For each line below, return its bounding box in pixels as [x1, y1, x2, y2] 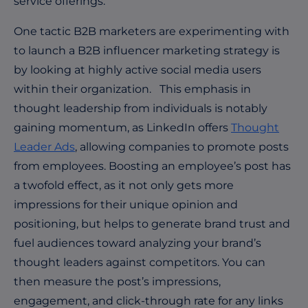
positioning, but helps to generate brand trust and [14, 217, 290, 230]
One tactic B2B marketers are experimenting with [14, 24, 289, 38]
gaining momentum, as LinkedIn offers [14, 120, 231, 134]
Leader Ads [14, 140, 75, 153]
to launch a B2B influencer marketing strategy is [14, 43, 280, 57]
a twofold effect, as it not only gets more [14, 178, 234, 192]
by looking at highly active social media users [14, 63, 261, 76]
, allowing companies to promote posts [75, 140, 289, 153]
